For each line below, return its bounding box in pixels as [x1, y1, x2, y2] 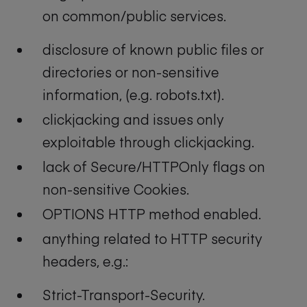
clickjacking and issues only [42, 109, 224, 128]
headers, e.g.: [42, 251, 128, 271]
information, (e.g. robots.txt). [42, 84, 224, 103]
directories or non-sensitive [42, 62, 219, 81]
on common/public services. [42, 5, 226, 25]
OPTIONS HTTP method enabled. [42, 204, 261, 223]
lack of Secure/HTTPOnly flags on [42, 156, 265, 175]
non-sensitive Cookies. [42, 179, 189, 198]
